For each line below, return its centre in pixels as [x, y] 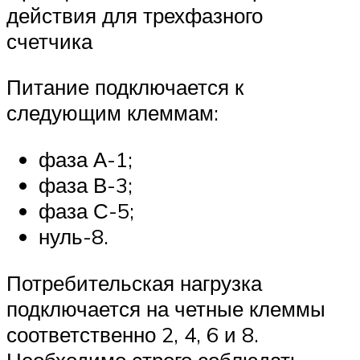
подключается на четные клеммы [166, 308]
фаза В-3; [86, 184]
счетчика [49, 41]
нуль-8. [74, 236]
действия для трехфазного [135, 15]
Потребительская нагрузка [134, 282]
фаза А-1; [86, 159]
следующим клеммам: [112, 113]
